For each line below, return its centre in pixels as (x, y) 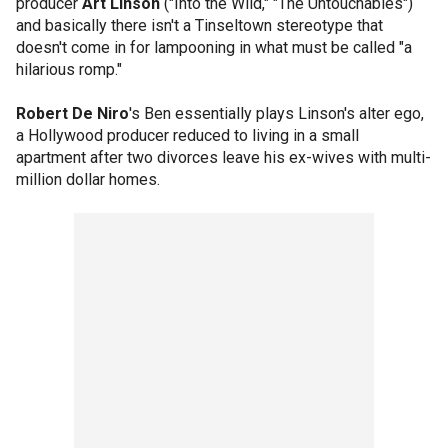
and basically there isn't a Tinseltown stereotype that (199, 25)
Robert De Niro (72, 113)
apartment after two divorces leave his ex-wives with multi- (223, 157)
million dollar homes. (88, 179)
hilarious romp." (69, 69)
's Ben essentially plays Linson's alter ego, (276, 113)
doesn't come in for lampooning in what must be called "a (214, 47)
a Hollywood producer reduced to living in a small (187, 135)
